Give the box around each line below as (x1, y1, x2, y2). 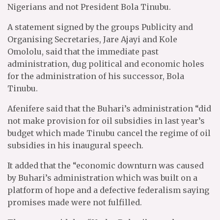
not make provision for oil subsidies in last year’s (7, 116, 205, 126)
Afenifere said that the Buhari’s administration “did (7, 104, 211, 113)
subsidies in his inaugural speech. (7, 140, 143, 150)
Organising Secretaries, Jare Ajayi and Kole (7, 34, 177, 44)
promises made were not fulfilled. (7, 197, 142, 207)
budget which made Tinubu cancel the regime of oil (7, 128, 211, 138)
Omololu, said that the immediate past (7, 47, 159, 56)
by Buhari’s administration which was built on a (7, 173, 197, 183)
